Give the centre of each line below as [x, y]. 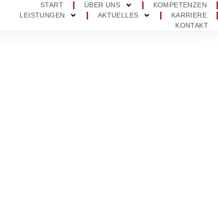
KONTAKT [192, 25]
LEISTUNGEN [42, 15]
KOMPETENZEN [180, 5]
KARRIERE [189, 15]
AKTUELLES [118, 15]
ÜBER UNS [102, 5]
